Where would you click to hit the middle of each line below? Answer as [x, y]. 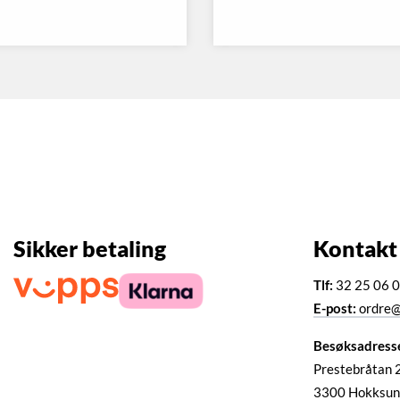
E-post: [335, 308]
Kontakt [355, 249]
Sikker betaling [90, 249]
